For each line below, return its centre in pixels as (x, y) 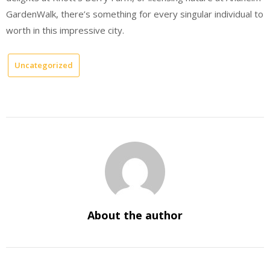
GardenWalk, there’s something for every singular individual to (135, 14)
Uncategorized (44, 65)
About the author (135, 215)
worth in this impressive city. (65, 30)
